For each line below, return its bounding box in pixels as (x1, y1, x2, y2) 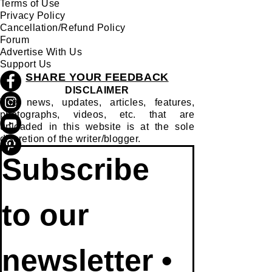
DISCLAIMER (65, 85, 129, 96)
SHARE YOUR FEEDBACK (25, 71, 169, 84)
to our (2, 198, 89, 233)
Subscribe (2, 152, 149, 187)
